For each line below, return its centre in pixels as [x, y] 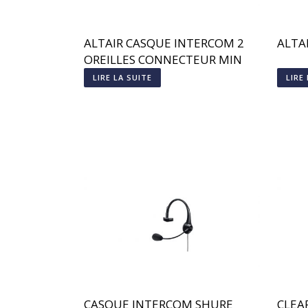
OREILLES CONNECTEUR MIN [163, 60]
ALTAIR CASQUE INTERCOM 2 [164, 43]
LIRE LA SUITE [122, 78]
